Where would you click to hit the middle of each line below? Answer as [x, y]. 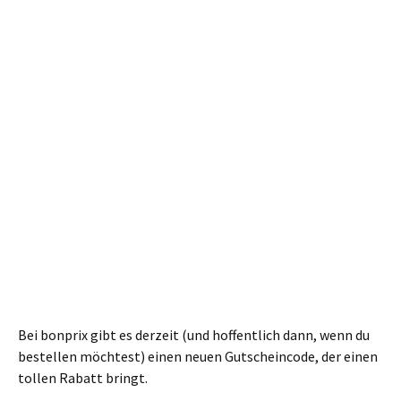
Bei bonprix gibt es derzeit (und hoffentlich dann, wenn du [194, 335]
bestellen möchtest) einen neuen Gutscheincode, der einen [198, 356]
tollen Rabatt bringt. [83, 378]
